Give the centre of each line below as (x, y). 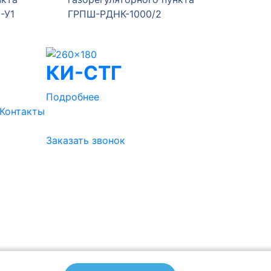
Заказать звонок (86, 140)
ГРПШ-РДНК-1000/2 (101, 14)
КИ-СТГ (84, 73)
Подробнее (72, 96)
